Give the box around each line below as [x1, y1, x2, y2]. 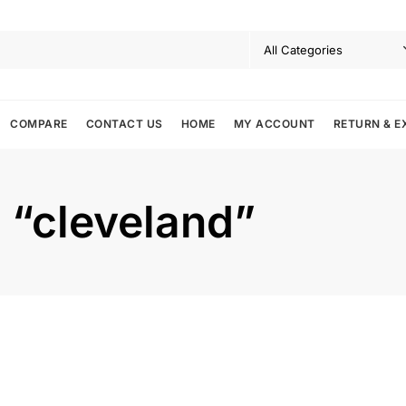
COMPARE [10, 117, 68, 131]
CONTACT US [85, 117, 163, 131]
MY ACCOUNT [233, 117, 315, 131]
